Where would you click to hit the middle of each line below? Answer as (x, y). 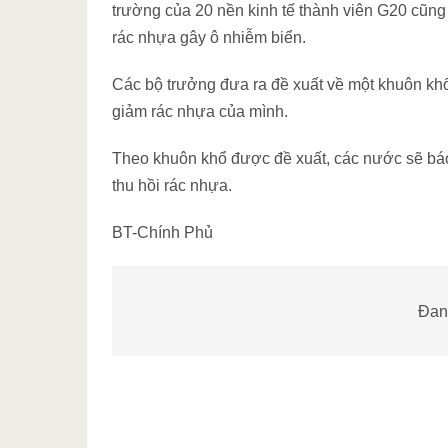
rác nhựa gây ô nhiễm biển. (209, 37)
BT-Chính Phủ (162, 232)
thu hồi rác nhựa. (172, 185)
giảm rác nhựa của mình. (200, 111)
